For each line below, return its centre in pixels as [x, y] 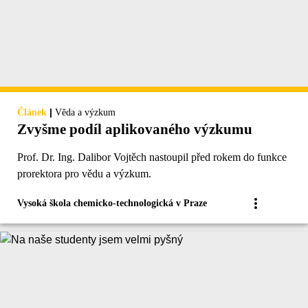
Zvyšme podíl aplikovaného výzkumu [135, 130]
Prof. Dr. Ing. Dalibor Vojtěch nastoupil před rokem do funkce [152, 157]
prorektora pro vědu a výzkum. [84, 174]
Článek [32, 113]
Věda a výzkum [85, 113]
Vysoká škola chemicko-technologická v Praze [112, 203]
